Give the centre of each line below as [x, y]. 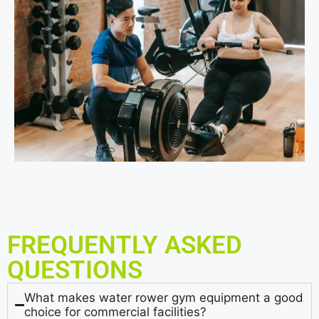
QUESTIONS [75, 271]
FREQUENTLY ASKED [125, 246]
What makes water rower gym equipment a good [164, 298]
